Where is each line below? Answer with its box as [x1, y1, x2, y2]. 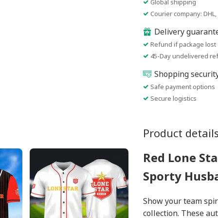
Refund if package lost [150, 40, 216, 49]
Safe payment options [150, 82, 215, 91]
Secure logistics [150, 94, 197, 103]
